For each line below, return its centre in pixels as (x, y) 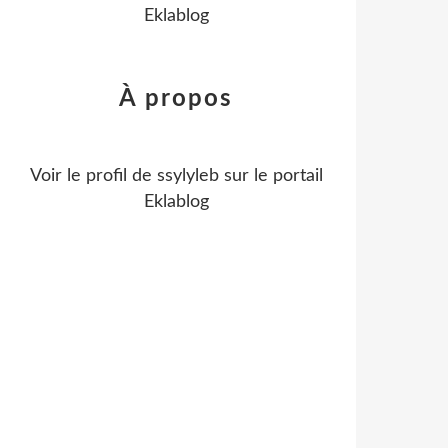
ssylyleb (187, 176)
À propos (176, 99)
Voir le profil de (93, 176)
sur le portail (270, 176)
